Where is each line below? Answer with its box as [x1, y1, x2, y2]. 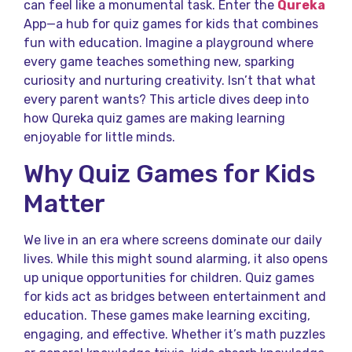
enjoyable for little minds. [24, 130, 175, 145]
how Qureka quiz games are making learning [24, 111, 285, 126]
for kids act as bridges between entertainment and [24, 288, 326, 304]
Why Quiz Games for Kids [24, 158, 316, 189]
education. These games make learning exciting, [24, 307, 310, 323]
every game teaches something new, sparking [24, 54, 295, 70]
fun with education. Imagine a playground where [24, 35, 313, 51]
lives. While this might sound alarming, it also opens [24, 251, 328, 266]
